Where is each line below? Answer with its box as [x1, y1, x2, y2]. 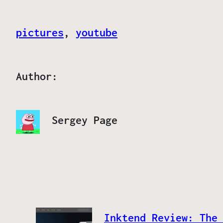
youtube [76, 26, 117, 39]
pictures [16, 26, 64, 39]
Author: [16, 70, 58, 83]
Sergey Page [52, 113, 117, 127]
